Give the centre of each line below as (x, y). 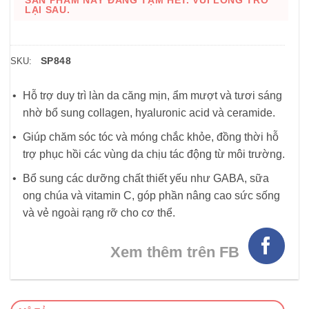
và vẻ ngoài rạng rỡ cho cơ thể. (99, 212)
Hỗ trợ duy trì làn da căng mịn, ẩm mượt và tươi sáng (152, 96)
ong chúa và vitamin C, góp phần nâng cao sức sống (151, 195)
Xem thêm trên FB (175, 252)
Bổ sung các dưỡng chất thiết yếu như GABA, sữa (146, 178)
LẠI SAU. (48, 10)
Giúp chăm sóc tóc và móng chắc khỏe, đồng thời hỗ (151, 137)
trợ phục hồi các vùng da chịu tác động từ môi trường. (154, 154)
